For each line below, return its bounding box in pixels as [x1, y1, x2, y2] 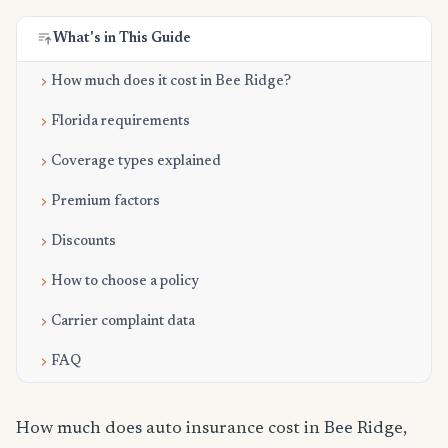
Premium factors [51, 195, 160, 209]
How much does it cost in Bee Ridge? [51, 75, 291, 89]
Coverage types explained [51, 155, 221, 169]
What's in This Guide [53, 32, 191, 46]
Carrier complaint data [51, 315, 195, 329]
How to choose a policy [51, 275, 199, 289]
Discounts [51, 235, 116, 249]
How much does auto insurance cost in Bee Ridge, [16, 420, 407, 438]
